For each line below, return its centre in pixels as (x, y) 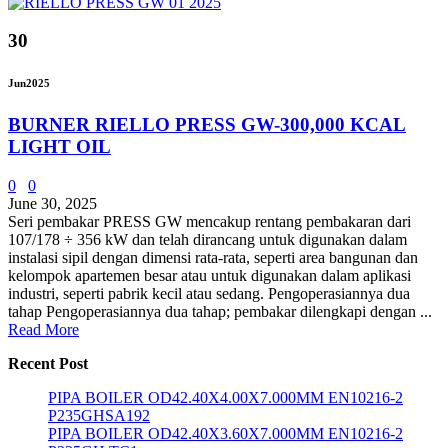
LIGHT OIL (59, 147)
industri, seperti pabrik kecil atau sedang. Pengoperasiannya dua (209, 294)
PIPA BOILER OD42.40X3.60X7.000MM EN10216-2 (225, 434)
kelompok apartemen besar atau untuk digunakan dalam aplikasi (209, 276)
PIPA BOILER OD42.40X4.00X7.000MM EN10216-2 (225, 398)
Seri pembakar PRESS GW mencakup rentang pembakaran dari (209, 222)
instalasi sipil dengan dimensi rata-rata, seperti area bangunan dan (213, 258)
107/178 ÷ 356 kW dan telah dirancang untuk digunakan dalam (207, 240)
